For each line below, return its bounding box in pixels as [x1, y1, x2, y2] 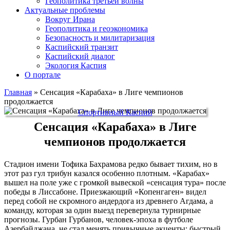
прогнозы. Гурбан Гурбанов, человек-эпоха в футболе [4, 215, 193, 224]
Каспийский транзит [45, 42, 118, 51]
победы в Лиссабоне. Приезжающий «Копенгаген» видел [4, 187, 206, 196]
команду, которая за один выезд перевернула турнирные [4, 205, 201, 215]
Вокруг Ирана [45, 14, 95, 24]
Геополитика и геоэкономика [45, 24, 148, 33]
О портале [25, 70, 61, 79]
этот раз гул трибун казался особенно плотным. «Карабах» [4, 168, 209, 178]
